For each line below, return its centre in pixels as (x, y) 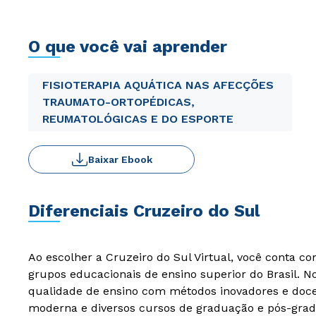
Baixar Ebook (120, 159)
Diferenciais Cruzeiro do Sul (144, 211)
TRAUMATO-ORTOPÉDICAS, (119, 102)
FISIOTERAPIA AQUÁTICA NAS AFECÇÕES (158, 85)
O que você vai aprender (128, 47)
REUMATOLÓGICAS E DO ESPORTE (138, 119)
